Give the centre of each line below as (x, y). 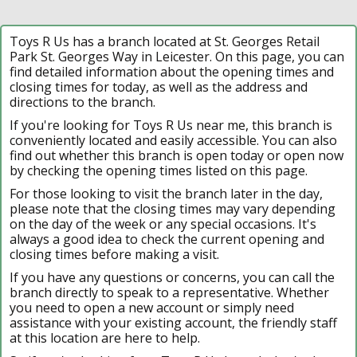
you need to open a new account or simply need (152, 307)
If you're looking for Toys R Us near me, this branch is (171, 125)
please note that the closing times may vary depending (173, 208)
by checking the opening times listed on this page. (159, 170)
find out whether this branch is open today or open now (177, 155)
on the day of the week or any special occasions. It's (163, 224)
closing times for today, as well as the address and (159, 86)
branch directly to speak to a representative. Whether (169, 292)
